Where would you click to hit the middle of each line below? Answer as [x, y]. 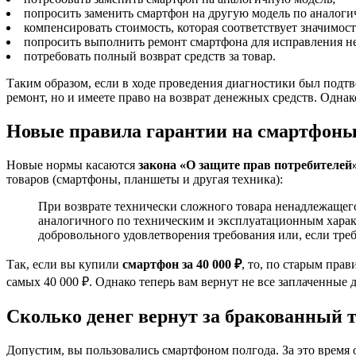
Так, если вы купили [64, 264]
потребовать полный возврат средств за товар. [150, 56]
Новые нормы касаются [72, 164]
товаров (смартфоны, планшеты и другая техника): [145, 179]
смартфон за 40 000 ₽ [182, 264]
